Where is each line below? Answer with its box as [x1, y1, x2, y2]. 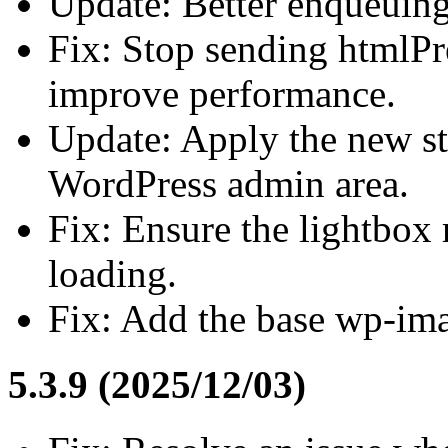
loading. [48, 251, 177, 295]
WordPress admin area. [48, 161, 409, 205]
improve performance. [48, 71, 396, 115]
